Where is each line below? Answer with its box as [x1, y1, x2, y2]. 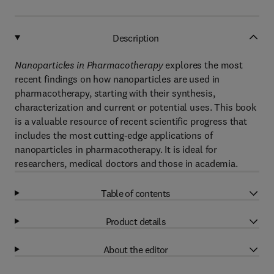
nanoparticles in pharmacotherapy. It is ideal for [15, 143, 218, 155]
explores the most [163, 59, 243, 71]
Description [113, 31, 159, 44]
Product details [105, 215, 166, 228]
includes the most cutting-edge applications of [15, 129, 213, 141]
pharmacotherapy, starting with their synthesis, [15, 87, 215, 99]
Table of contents [101, 187, 171, 199]
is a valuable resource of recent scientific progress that [15, 115, 248, 127]
